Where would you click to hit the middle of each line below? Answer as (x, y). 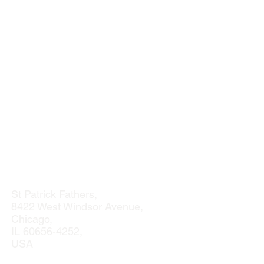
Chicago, (32, 219)
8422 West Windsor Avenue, (77, 207)
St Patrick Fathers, (54, 194)
